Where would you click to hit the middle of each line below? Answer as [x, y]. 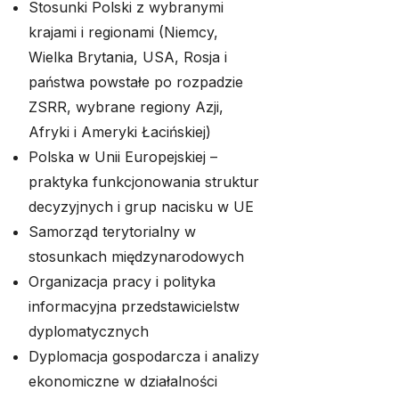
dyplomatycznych [89, 331]
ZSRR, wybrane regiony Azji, [126, 107]
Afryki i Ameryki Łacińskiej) [120, 132]
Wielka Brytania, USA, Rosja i [128, 57]
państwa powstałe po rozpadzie [136, 82]
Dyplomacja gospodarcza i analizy [144, 356]
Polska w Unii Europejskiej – [123, 157]
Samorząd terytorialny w [112, 232]
